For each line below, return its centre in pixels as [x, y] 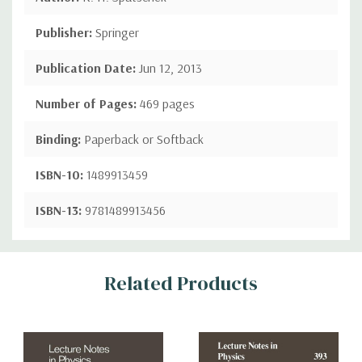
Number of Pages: [88, 103]
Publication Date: [87, 67]
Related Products [181, 283]
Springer [117, 32]
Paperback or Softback [144, 139]
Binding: [60, 139]
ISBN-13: [60, 210]
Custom [52, 253]
